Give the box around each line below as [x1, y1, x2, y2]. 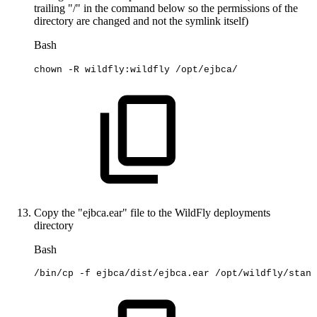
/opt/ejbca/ [175, 64, 238, 75]
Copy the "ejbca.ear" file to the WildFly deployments [34, 206, 270, 219]
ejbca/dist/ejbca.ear [96, 268, 209, 279]
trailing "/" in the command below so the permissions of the [34, 2, 298, 15]
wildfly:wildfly [85, 64, 170, 75]
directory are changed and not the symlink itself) [34, 15, 248, 28]
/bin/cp [34, 268, 74, 279]
